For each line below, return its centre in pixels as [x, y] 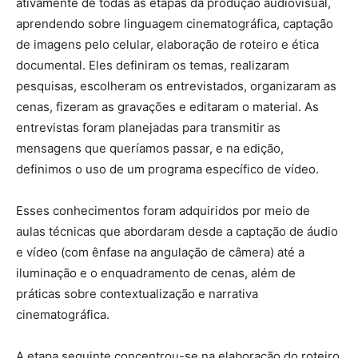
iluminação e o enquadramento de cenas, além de [156, 273]
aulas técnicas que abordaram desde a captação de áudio [177, 232]
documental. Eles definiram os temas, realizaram [153, 66]
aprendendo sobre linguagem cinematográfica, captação [175, 24]
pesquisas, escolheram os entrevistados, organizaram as [176, 86]
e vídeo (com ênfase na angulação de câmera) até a [160, 253]
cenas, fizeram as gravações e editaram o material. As [167, 107]
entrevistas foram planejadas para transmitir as [148, 128]
